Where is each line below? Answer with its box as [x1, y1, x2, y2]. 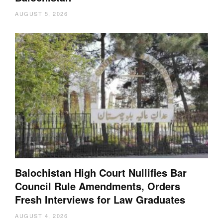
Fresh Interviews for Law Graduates [15, 192, 185, 207]
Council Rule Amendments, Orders [15, 178, 180, 193]
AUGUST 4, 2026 [15, 211, 68, 220]
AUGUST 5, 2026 [15, 9, 68, 17]
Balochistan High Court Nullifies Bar [15, 165, 187, 180]
